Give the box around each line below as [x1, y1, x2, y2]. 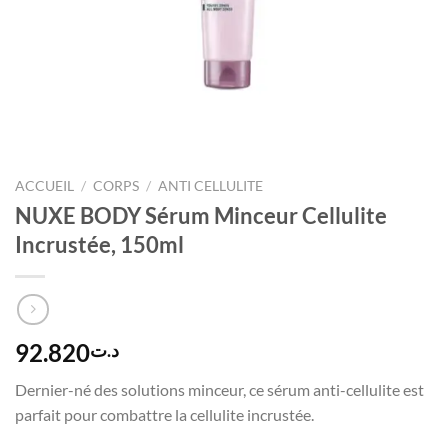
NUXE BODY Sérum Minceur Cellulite [15, 201, 387, 229]
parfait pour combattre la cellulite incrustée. [15, 405, 314, 425]
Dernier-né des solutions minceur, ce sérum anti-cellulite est [15, 380, 424, 400]
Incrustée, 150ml [15, 230, 184, 258]
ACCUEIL [15, 178, 74, 194]
